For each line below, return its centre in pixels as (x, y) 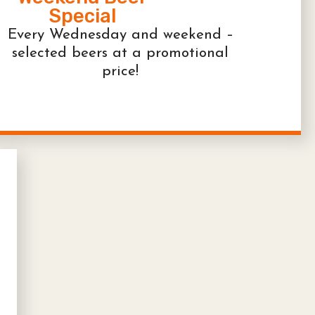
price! (121, 72)
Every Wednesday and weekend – (120, 35)
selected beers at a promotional (121, 53)
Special (82, 17)
